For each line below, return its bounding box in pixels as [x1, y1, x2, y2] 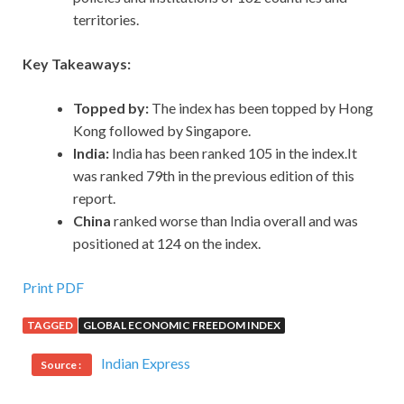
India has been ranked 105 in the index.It [112, 144, 357, 162]
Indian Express [101, 354, 190, 372]
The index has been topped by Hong [151, 99, 373, 117]
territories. [73, 11, 139, 29]
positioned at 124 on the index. [73, 234, 261, 252]
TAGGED [27, 318, 73, 333]
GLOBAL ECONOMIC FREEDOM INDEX [83, 318, 280, 333]
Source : [41, 358, 83, 372]
